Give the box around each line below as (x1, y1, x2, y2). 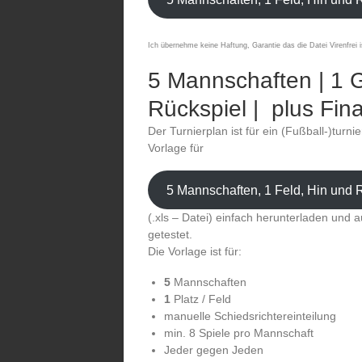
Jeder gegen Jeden (164, 343, 263, 356)
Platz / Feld (170, 293, 231, 305)
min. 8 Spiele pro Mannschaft (164, 326, 314, 339)
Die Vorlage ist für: (148, 245, 242, 258)
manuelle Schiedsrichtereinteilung (164, 309, 336, 322)
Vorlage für (148, 141, 204, 154)
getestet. (148, 228, 192, 241)
